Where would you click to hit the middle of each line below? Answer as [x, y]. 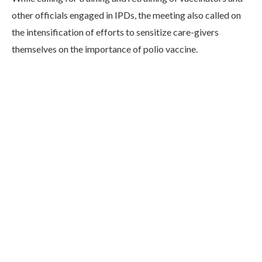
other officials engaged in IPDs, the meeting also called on [126, 15]
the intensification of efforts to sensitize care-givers [115, 32]
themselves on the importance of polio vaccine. [105, 49]
